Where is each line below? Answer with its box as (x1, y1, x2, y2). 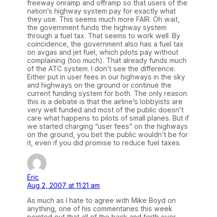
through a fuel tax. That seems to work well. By (27, 31, 180, 40)
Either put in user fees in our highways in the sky (27, 73, 185, 81)
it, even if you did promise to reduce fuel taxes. (27, 139, 181, 147)
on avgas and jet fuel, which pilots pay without (27, 48, 178, 57)
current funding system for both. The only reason (27, 89, 187, 98)
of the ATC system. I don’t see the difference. (27, 64, 175, 73)
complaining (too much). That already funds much (27, 56, 186, 65)
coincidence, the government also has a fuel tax (27, 40, 184, 48)
